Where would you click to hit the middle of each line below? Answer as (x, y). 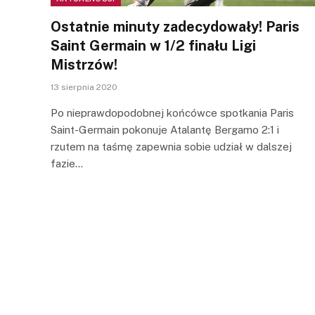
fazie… (67, 163)
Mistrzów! (84, 65)
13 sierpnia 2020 (84, 87)
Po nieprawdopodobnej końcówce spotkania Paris (172, 113)
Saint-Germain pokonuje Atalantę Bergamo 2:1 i (165, 130)
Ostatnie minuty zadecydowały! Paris (175, 27)
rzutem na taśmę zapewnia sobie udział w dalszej (171, 147)
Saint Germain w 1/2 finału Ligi (153, 46)
